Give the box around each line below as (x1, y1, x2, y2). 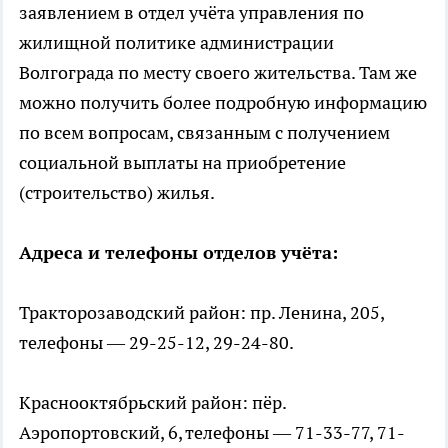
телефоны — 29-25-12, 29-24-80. (19, 331, 294, 354)
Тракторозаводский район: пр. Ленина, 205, (19, 301, 384, 324)
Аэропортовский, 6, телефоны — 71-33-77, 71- (19, 421, 405, 444)
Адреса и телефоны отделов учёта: (19, 241, 338, 264)
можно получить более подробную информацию (19, 91, 427, 114)
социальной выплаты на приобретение (19, 151, 346, 174)
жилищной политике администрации (19, 31, 334, 54)
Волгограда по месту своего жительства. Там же (19, 61, 417, 84)
